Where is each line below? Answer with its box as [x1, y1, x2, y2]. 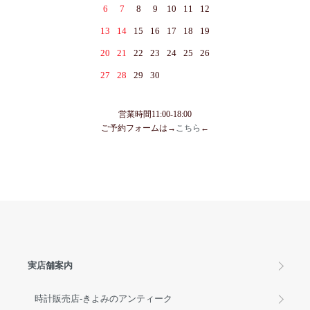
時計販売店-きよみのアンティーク [35, 293, 172, 304]
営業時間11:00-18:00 [118, 109, 192, 119]
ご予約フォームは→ [101, 123, 176, 133]
